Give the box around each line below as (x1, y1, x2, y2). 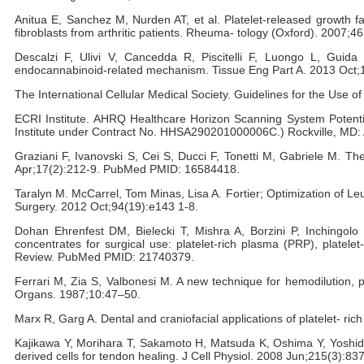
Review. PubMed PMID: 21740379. (15, 250, 194, 263)
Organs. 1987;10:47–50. (15, 288, 141, 301)
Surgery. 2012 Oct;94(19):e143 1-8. (15, 200, 198, 213)
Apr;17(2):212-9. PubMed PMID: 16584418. (15, 162, 240, 175)
